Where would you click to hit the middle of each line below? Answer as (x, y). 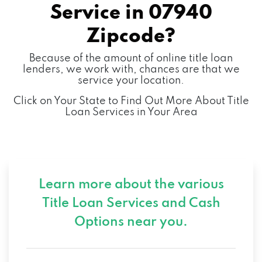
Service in (99, 13)
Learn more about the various (131, 185)
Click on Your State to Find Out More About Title (131, 101)
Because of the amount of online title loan (131, 58)
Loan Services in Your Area (131, 112)
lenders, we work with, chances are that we (131, 69)
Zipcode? (131, 37)
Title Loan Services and (115, 203)
